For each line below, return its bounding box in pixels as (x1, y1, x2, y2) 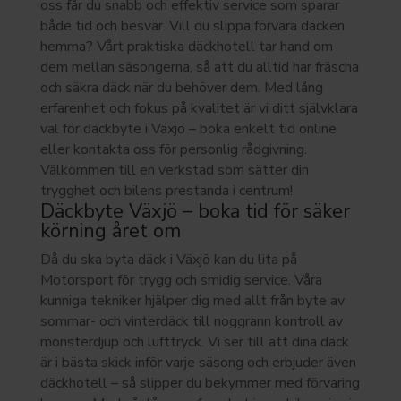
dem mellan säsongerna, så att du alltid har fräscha (39, 56, 359, 77)
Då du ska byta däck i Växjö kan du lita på (39, 249, 297, 269)
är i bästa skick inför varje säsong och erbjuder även (39, 352, 356, 372)
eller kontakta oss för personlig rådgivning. (39, 139, 307, 159)
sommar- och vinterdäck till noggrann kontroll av (39, 311, 343, 331)
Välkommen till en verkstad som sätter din (39, 159, 309, 180)
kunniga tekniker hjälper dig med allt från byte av (39, 290, 345, 311)
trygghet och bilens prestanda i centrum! (39, 180, 300, 200)
